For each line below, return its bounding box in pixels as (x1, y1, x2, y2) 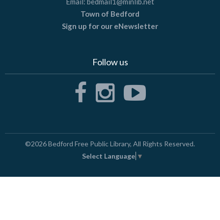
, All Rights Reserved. (130, 139, 195, 148)
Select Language (82, 152, 135, 161)
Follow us (92, 56, 128, 68)
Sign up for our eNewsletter (62, 22, 158, 31)
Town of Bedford (81, 9, 139, 19)
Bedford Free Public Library (48, 139, 130, 148)
